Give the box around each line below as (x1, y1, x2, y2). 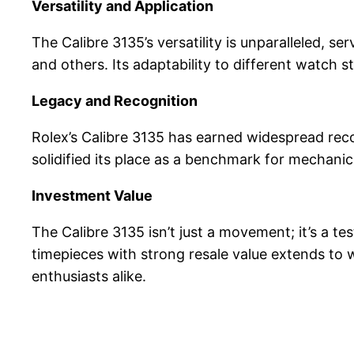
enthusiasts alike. (32, 268, 146, 285)
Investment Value (32, 187, 153, 205)
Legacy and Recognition (32, 92, 198, 110)
